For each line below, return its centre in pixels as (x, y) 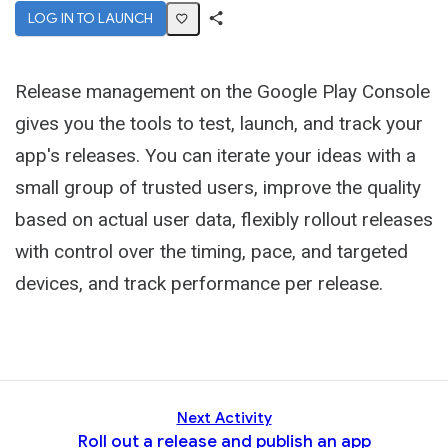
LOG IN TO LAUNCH (90, 18)
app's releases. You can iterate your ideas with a (215, 155)
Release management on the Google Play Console (222, 91)
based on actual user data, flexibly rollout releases (224, 219)
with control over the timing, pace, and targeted (211, 251)
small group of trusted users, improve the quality (218, 187)
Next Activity (224, 418)
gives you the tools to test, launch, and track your (219, 123)
